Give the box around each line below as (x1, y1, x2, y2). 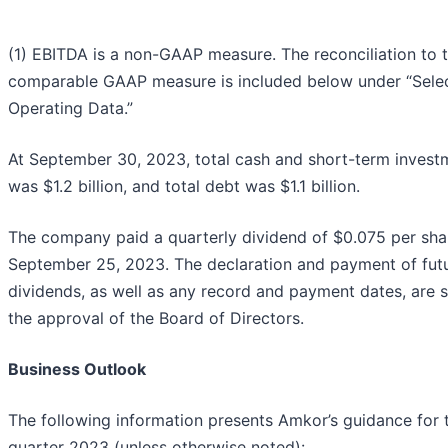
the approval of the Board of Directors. (8, 308, 304, 329)
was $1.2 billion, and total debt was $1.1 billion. (8, 176, 360, 197)
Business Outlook (8, 359, 146, 380)
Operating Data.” (8, 98, 133, 119)
